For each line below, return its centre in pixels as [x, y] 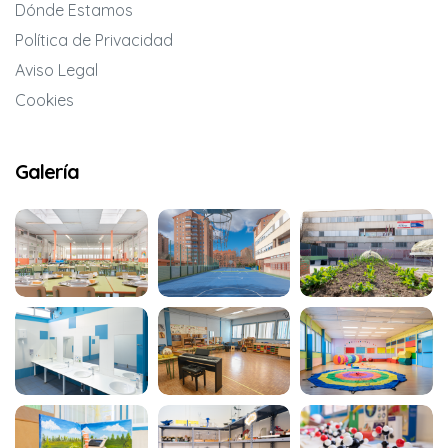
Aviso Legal [56, 69]
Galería [47, 171]
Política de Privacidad [94, 39]
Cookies [44, 99]
